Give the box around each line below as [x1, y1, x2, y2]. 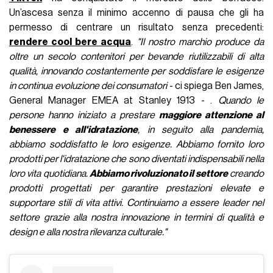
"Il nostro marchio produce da [136, 37, 264, 47]
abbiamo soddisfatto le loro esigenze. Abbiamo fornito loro [9, 139, 264, 149]
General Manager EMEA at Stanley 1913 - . [9, 95, 218, 105]
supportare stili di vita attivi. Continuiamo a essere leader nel [9, 197, 264, 208]
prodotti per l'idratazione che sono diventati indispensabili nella [9, 154, 264, 164]
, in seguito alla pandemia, [138, 124, 264, 135]
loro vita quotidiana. [9, 168, 90, 179]
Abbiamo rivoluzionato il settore [89, 168, 228, 179]
